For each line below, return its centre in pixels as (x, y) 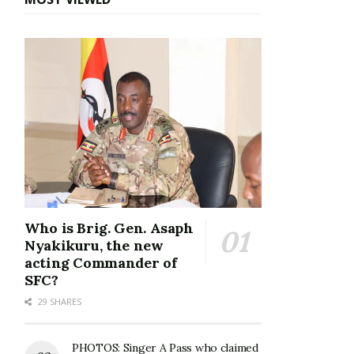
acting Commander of (101, 262)
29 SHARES (58, 301)
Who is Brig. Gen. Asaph (109, 228)
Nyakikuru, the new (94, 245)
